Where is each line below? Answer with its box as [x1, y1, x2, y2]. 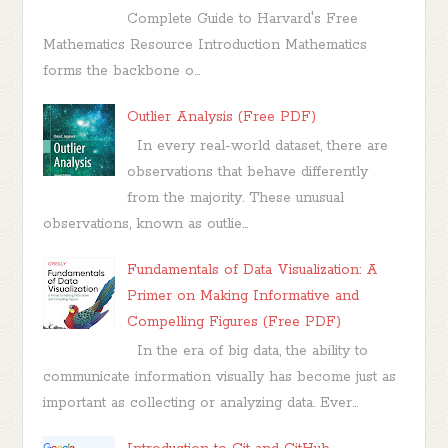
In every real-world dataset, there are [126, 136, 388, 155]
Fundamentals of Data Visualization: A [126, 260, 378, 279]
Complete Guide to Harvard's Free [126, 9, 358, 28]
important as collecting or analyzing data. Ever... [43, 394, 359, 413]
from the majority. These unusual [126, 188, 344, 207]
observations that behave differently [126, 162, 368, 181]
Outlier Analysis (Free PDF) [126, 107, 316, 126]
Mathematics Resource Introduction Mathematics [43, 35, 368, 54]
